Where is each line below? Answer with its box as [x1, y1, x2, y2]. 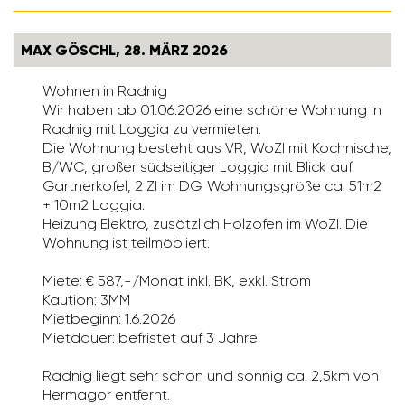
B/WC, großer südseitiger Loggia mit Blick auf [42, 158, 353, 176]
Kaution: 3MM [42, 291, 130, 309]
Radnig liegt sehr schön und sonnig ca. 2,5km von [42, 367, 379, 385]
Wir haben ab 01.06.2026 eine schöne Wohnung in [42, 101, 381, 119]
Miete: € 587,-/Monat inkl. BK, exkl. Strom [42, 272, 311, 290]
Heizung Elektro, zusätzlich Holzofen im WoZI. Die [42, 215, 368, 233]
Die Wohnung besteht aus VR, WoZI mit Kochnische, [42, 139, 391, 157]
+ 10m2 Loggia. [42, 196, 145, 214]
